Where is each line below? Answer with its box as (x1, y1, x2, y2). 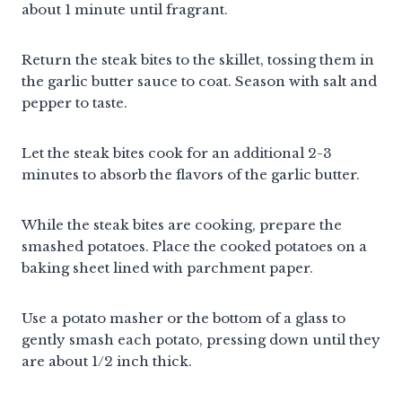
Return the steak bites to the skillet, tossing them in (22, 50, 374, 68)
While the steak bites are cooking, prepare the (22, 215, 342, 233)
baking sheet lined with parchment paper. (22, 258, 313, 276)
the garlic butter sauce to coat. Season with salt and (22, 72, 377, 90)
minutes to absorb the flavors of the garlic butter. (22, 165, 360, 183)
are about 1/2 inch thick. (22, 352, 192, 370)
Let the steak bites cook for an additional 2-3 (22, 144, 332, 162)
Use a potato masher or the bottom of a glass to (22, 309, 345, 327)
